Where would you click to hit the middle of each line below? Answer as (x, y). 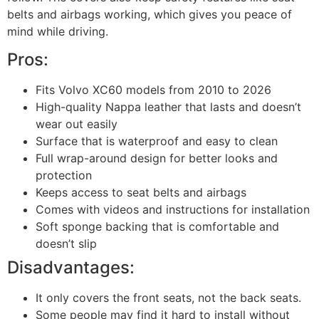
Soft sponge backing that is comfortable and (157, 227)
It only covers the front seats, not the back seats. (168, 298)
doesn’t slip (66, 244)
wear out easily (77, 124)
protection (64, 176)
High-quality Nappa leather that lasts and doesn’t (168, 107)
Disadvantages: (71, 268)
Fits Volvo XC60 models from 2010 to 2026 (153, 90)
